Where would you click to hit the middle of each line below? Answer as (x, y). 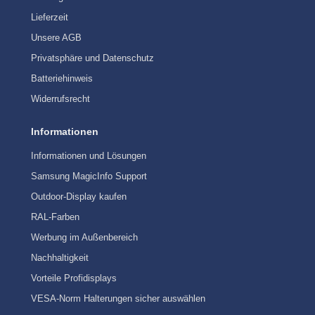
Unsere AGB (56, 37)
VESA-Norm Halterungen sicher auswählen (118, 298)
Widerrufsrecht (60, 98)
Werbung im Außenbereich (84, 237)
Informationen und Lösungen (89, 155)
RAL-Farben (55, 217)
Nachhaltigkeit (60, 257)
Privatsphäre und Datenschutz (92, 58)
